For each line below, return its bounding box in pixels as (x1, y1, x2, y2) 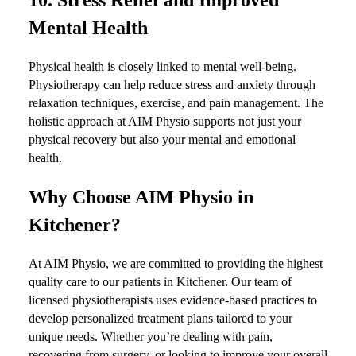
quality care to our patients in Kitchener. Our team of (29, 274, 292, 288)
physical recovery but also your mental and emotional (29, 132, 296, 146)
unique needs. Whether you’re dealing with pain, (29, 329, 273, 343)
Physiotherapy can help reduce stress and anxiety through (29, 77, 315, 91)
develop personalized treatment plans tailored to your (29, 311, 292, 325)
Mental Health (29, 17, 148, 38)
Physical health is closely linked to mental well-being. (29, 59, 296, 73)
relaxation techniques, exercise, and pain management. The (29, 95, 323, 110)
